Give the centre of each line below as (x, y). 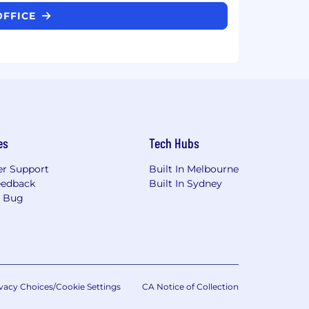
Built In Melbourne (194, 169)
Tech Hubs (174, 142)
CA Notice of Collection (190, 286)
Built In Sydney (186, 183)
